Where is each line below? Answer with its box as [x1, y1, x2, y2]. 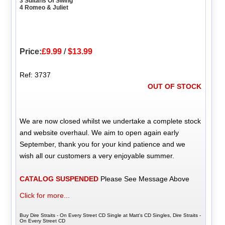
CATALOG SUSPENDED [20, 174, 99, 183]
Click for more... [20, 191, 70, 199]
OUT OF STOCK [147, 82, 201, 90]
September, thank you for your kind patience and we [20, 140, 186, 148]
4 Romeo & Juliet [20, 4, 69, 11]
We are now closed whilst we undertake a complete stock [20, 117, 201, 125]
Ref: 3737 [20, 70, 51, 79]
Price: [20, 47, 42, 56]
